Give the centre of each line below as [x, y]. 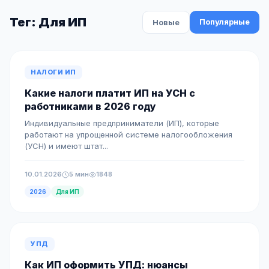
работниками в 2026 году [90, 106]
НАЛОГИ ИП [53, 72]
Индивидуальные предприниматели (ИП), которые [122, 123]
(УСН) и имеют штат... [66, 146]
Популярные [225, 22]
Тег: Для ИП [48, 22]
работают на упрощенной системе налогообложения [128, 134]
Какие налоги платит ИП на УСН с [110, 93]
